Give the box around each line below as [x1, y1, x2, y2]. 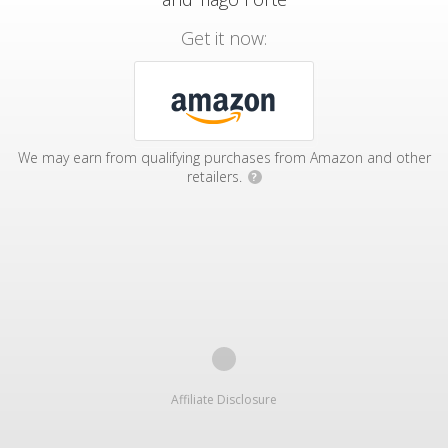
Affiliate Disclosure [171, 391, 277, 408]
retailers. [186, 167, 246, 186]
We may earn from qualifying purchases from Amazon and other [17, 148, 431, 167]
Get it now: [181, 26, 267, 50]
